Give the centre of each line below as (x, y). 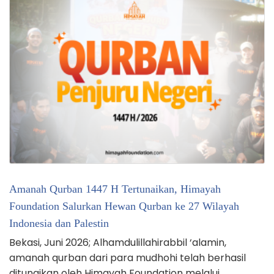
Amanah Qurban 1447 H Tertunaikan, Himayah (115, 189)
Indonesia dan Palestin (59, 223)
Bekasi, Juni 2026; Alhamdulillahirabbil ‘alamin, (118, 242)
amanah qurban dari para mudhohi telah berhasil (128, 257)
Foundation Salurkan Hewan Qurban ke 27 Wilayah (124, 206)
